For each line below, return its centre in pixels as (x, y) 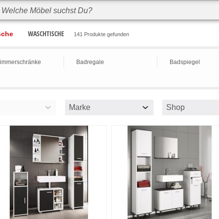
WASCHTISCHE (46, 33)
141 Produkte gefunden (101, 34)
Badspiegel (185, 62)
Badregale (90, 62)
